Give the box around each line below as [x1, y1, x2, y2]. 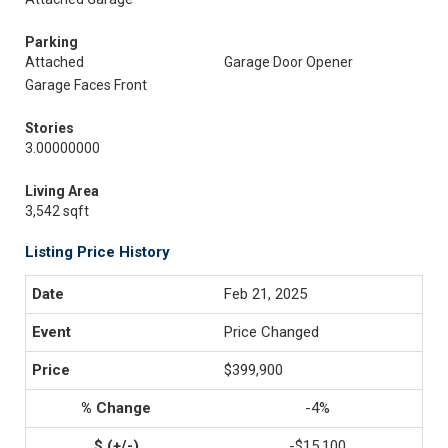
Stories [25, 120, 74, 136]
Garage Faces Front [25, 77, 147, 93]
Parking [25, 34, 78, 50]
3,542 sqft [25, 203, 89, 219]
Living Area [25, 183, 99, 199]
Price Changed [224, 323, 319, 341]
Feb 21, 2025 [224, 285, 307, 303]
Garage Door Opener [224, 54, 353, 70]
